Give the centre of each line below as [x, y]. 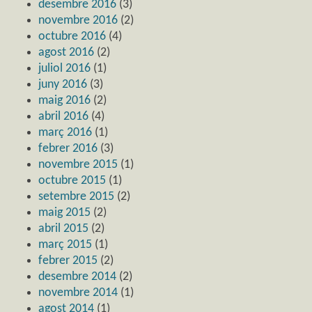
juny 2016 [63, 84]
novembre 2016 [78, 20]
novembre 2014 [78, 292]
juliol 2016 [64, 68]
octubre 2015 [72, 180]
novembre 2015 [78, 164]
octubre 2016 [72, 36]
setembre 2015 [76, 196]
